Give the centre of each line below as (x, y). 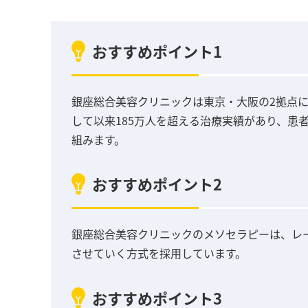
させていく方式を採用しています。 (159, 253)
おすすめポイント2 (157, 184)
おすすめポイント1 (157, 51)
